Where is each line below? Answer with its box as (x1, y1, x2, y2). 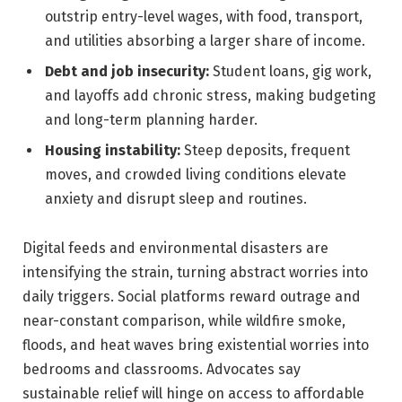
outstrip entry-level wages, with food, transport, (45, 7, 363, 25)
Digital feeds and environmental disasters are (22, 240, 328, 258)
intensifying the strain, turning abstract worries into (22, 264, 368, 282)
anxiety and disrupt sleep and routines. (45, 189, 307, 207)
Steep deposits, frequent (180, 141, 350, 159)
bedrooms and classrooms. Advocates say (22, 361, 301, 379)
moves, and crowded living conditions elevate (45, 165, 346, 183)
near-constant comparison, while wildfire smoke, (22, 312, 345, 330)
